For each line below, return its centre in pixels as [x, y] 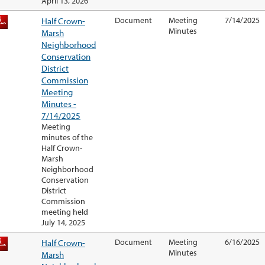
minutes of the [67, 138]
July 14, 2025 [63, 223]
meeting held [65, 212]
